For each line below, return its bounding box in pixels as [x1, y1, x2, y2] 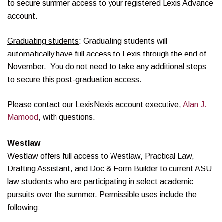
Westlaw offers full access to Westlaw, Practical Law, [7, 152, 194, 160]
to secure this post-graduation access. [7, 75, 142, 84]
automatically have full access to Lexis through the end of [7, 50, 206, 58]
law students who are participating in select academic [7, 177, 193, 186]
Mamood [7, 113, 38, 121]
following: [7, 203, 40, 212]
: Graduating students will [79, 37, 167, 45]
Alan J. [183, 100, 207, 109]
